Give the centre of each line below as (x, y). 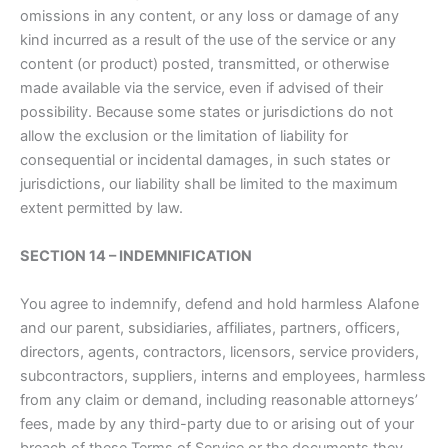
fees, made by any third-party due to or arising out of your (217, 424)
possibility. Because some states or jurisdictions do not (206, 112)
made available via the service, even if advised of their (201, 88)
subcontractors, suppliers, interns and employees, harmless (223, 376)
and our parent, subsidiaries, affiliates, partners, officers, (210, 328)
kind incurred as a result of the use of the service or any (208, 40)
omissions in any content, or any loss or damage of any (209, 16)
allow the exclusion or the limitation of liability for (184, 136)
